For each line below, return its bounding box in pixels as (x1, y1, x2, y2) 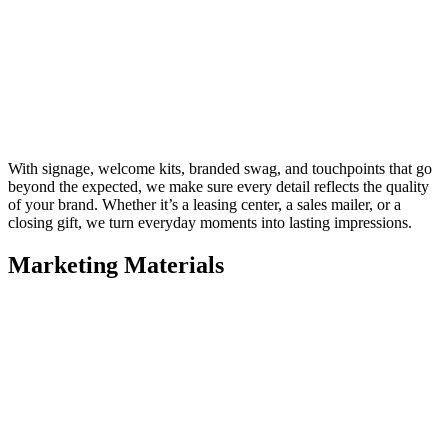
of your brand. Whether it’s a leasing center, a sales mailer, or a (8, 196, 401, 214)
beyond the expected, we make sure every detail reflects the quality (8, 178, 429, 196)
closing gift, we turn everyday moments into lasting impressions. (8, 214, 412, 232)
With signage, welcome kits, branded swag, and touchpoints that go (8, 160, 432, 178)
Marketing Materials (8, 252, 224, 279)
